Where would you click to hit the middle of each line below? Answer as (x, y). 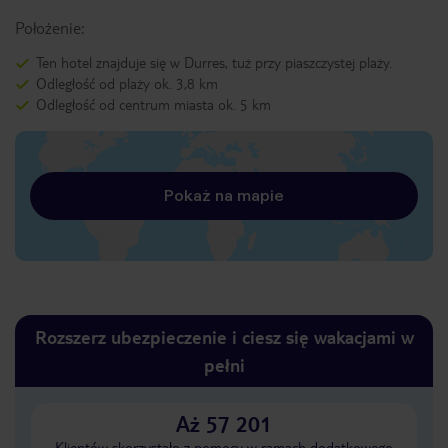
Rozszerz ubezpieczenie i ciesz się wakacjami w (224, 336)
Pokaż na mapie (224, 195)
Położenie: (49, 27)
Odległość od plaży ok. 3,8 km (127, 83)
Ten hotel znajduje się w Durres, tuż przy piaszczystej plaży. (214, 62)
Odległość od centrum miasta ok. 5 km (153, 104)
